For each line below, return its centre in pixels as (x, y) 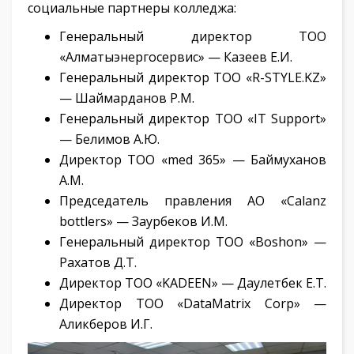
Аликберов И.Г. (106, 324)
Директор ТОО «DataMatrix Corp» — (193, 304)
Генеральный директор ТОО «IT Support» (193, 119)
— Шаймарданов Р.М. (127, 98)
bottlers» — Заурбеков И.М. (143, 222)
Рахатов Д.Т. (98, 263)
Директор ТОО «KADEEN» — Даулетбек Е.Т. (193, 283)
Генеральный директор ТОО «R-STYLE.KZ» (193, 78)
